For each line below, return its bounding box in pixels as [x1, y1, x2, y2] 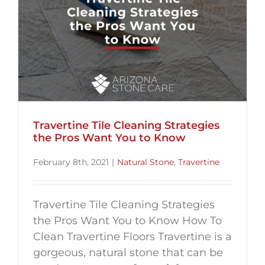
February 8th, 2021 [33, 157, 109, 168]
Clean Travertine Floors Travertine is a [33, 230, 232, 244]
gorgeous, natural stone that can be [33, 246, 223, 260]
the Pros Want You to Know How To [33, 214, 222, 228]
